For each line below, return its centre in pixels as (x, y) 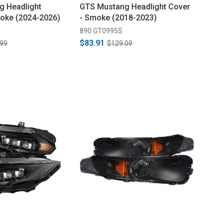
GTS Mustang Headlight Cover (135, 6)
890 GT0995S (101, 31)
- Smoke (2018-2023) (118, 17)
